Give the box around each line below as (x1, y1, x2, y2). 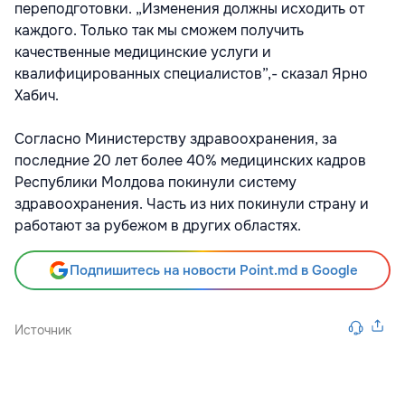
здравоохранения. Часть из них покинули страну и (14, 193, 369, 213)
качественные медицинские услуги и (14, 42, 271, 61)
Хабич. (14, 85, 59, 105)
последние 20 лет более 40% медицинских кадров (14, 150, 366, 170)
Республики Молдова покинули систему (14, 172, 297, 192)
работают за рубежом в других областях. (14, 215, 301, 235)
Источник (14, 321, 71, 338)
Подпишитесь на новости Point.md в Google (69, 260, 358, 279)
